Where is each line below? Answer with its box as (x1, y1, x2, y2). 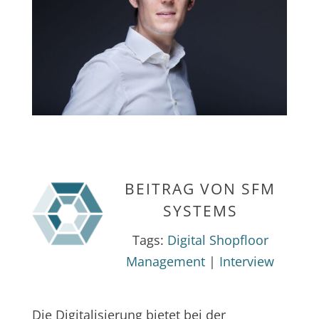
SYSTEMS (162, 201, 238, 221)
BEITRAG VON (125, 179, 242, 199)
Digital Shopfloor (167, 231, 268, 249)
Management (126, 253, 206, 271)
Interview (219, 253, 275, 271)
